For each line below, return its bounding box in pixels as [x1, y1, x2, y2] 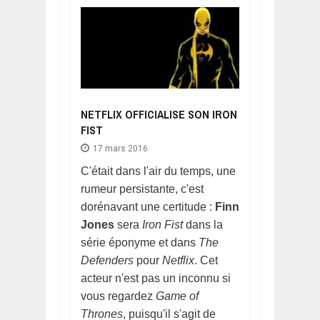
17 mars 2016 [92, 143, 148, 154]
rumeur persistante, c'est [81, 182, 204, 195]
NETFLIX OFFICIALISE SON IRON [81, 106, 237, 122]
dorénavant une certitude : [81, 200, 212, 213]
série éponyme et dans [81, 236, 199, 249]
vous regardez [81, 289, 156, 302]
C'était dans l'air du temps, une [81, 164, 236, 177]
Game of [156, 289, 199, 302]
